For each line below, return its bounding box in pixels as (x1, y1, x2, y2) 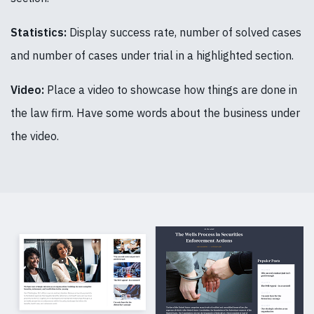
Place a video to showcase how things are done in (44, 83, 297, 97)
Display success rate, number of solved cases (67, 25, 301, 40)
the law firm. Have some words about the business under (11, 106, 300, 121)
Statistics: (11, 25, 67, 40)
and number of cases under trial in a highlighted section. (11, 48, 294, 63)
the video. (11, 129, 59, 144)
